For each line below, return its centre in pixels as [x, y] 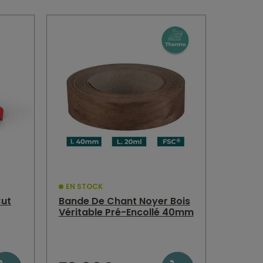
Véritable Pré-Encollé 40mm [126, 213]
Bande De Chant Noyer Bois [124, 201]
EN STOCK [85, 187]
